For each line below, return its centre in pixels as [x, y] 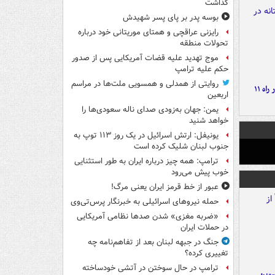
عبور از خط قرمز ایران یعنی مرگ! [165, 187]
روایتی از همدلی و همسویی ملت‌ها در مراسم [145, 84]
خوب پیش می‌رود [200, 172]
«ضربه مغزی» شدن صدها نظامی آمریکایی [148, 217]
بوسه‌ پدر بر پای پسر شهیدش [171, 18]
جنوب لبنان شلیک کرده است [181, 147]
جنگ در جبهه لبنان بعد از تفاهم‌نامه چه [153, 242]
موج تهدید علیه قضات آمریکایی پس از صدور [145, 58]
